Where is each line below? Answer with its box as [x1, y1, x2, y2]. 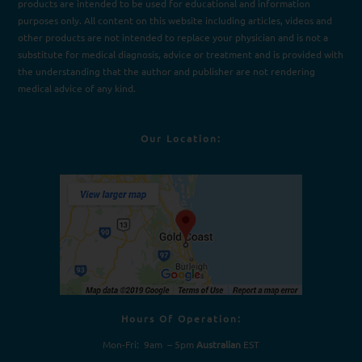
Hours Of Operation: [120, 312, 242, 326]
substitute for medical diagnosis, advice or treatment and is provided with [18, 47, 343, 61]
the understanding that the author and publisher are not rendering [18, 64, 315, 78]
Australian [196, 338, 241, 351]
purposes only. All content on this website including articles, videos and [18, 13, 332, 27]
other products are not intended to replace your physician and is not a [18, 30, 328, 44]
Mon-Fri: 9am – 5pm [103, 338, 196, 351]
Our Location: [141, 131, 221, 145]
